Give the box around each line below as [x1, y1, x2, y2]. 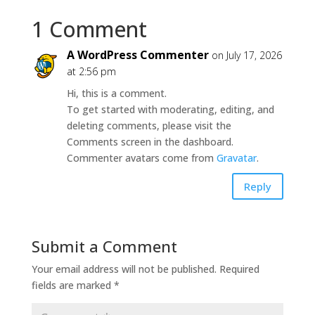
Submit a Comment [31, 236, 177, 257]
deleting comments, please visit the [66, 119, 231, 133]
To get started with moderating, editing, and [66, 103, 274, 117]
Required [219, 262, 259, 276]
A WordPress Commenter [66, 47, 209, 63]
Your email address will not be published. [31, 262, 217, 276]
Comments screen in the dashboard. [66, 135, 233, 149]
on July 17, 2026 [211, 49, 282, 63]
